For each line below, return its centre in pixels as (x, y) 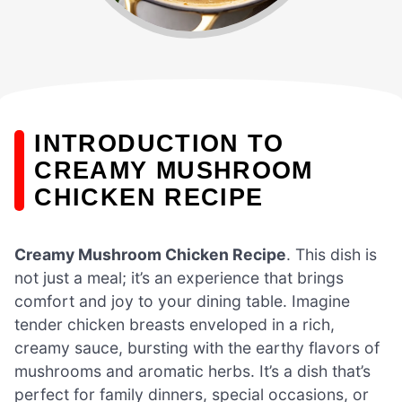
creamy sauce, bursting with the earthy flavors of (197, 347)
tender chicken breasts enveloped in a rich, (175, 324)
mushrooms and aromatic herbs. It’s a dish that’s (192, 371)
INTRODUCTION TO (159, 144)
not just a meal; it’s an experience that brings (179, 277)
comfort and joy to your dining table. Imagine (182, 301)
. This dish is (332, 254)
